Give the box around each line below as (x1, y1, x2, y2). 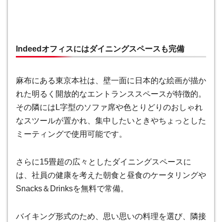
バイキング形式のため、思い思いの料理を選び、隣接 (16, 212, 206, 221)
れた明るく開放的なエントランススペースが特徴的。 (16, 90, 206, 99)
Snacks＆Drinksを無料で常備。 (16, 184, 128, 193)
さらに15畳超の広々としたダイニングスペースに (16, 157, 191, 166)
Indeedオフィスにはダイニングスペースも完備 (16, 45, 184, 54)
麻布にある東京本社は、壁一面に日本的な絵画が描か (16, 76, 206, 85)
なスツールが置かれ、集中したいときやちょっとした (16, 116, 206, 125)
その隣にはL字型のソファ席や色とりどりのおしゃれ (16, 103, 203, 112)
